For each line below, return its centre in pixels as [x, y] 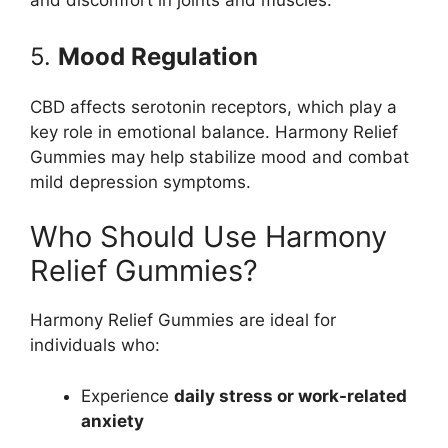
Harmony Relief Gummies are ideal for [183, 320]
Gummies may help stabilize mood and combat [219, 156]
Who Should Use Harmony [208, 237]
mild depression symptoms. [140, 181]
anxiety [112, 420]
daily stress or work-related [290, 395]
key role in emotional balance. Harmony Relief [214, 131]
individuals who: [95, 345]
